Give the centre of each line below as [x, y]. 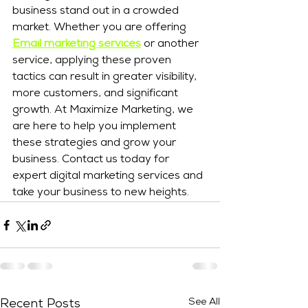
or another [171, 45]
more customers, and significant [97, 95]
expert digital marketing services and [109, 177]
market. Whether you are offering [101, 29]
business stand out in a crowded [97, 12]
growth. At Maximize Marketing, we [104, 111]
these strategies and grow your [96, 144]
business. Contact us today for [92, 161]
